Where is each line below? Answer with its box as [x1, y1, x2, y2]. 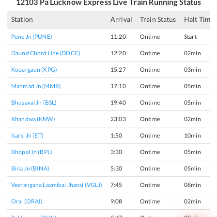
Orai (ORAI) [11, 198, 43, 205]
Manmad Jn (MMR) [11, 82, 61, 90]
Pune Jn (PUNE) [11, 33, 52, 40]
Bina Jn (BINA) [11, 165, 49, 172]
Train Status [140, 15, 176, 23]
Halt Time [184, 15, 215, 23]
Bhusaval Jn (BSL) [11, 99, 57, 106]
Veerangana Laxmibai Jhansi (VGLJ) [11, 181, 103, 188]
